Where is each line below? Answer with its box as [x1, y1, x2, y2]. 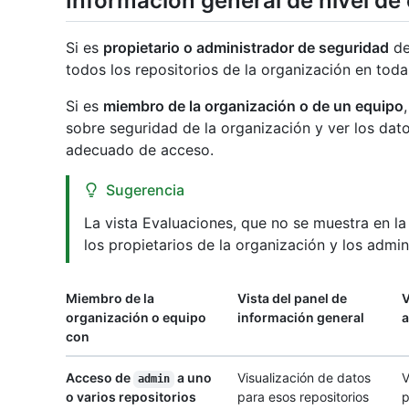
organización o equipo [66, 309, 206, 326]
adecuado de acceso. [66, 141, 214, 160]
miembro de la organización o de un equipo [103, 97, 404, 116]
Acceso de [66, 370, 133, 386]
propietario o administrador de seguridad [103, 38, 389, 58]
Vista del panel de [237, 290, 347, 307]
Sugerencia [106, 181, 184, 200]
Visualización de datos [237, 370, 371, 386]
